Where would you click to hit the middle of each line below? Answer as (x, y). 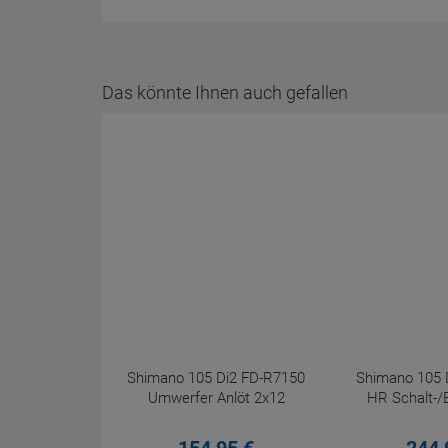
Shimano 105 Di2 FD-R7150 (216, 378)
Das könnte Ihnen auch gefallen (225, 92)
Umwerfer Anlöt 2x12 (216, 398)
